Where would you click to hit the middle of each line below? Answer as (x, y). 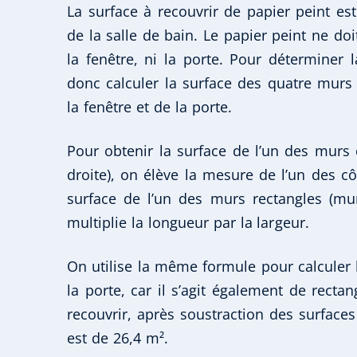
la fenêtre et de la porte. (149, 106)
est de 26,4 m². (118, 337)
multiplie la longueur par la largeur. (188, 222)
